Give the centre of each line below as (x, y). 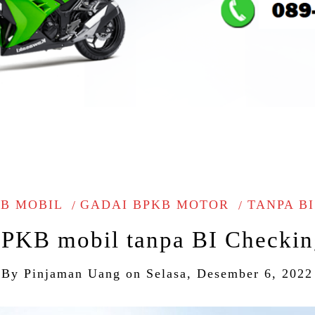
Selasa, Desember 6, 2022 (230, 274)
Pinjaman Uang (73, 274)
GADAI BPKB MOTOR (155, 204)
